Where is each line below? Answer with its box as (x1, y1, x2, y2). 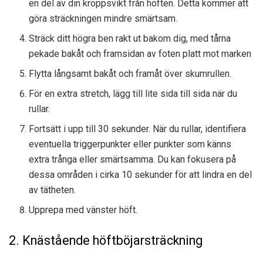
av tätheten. (29, 184, 76, 196)
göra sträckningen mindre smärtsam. (29, 13, 178, 25)
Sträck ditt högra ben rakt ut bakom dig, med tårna (29, 33, 231, 45)
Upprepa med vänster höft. (29, 204, 138, 216)
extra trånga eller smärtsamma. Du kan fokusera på (29, 154, 237, 166)
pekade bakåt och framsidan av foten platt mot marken (29, 48, 252, 60)
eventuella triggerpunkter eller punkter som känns (29, 139, 232, 150)
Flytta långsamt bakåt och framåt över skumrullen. (29, 68, 232, 80)
